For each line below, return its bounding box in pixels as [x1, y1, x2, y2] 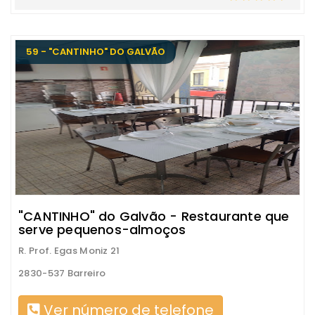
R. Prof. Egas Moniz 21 [18, 244, 120, 257]
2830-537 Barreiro [18, 266, 106, 280]
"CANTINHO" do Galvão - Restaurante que [18, 207, 290, 225]
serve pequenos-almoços [18, 221, 186, 238]
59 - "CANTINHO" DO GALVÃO [26, 45, 165, 58]
